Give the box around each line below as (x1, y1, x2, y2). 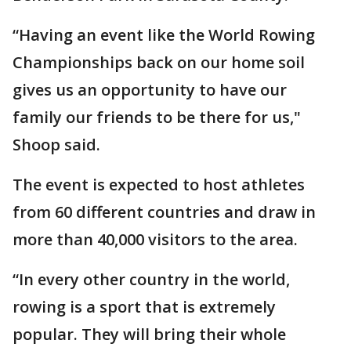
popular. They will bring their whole (13, 324, 286, 345)
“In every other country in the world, (13, 269, 290, 290)
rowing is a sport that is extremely (13, 296, 276, 317)
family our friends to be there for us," (13, 107, 301, 128)
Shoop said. (13, 134, 100, 155)
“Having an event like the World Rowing (13, 24, 315, 45)
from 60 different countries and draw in (13, 201, 316, 223)
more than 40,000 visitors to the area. (13, 229, 298, 250)
